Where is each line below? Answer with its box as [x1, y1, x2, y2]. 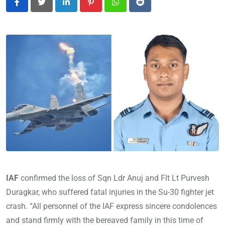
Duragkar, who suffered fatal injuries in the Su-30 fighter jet [6, 187, 214, 197]
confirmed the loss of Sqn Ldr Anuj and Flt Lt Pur [21, 173, 193, 183]
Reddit [139, 3, 162, 13]
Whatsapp [115, 3, 151, 13]
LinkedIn [65, 3, 96, 13]
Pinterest [90, 3, 122, 13]
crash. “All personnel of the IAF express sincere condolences [6, 201, 217, 211]
